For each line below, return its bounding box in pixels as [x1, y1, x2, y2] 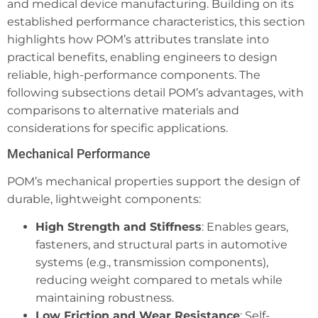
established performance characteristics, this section [7, 14, 305, 28]
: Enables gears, [202, 220, 288, 234]
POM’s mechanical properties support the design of [7, 175, 300, 189]
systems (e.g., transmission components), [35, 256, 268, 270]
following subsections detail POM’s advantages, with [7, 85, 304, 99]
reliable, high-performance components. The [7, 67, 261, 82]
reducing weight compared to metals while [35, 273, 283, 287]
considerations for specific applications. [7, 121, 228, 135]
